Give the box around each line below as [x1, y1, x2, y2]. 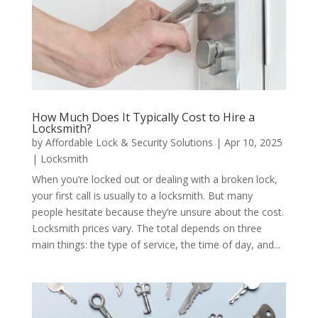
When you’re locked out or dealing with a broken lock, [31, 172, 278, 186]
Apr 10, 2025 [224, 135, 283, 149]
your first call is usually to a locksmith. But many [31, 188, 253, 202]
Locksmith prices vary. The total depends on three [31, 221, 262, 235]
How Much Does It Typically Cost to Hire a [31, 109, 255, 125]
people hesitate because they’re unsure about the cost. [31, 204, 284, 219]
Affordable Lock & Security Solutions [45, 135, 213, 149]
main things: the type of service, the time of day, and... [31, 237, 280, 251]
